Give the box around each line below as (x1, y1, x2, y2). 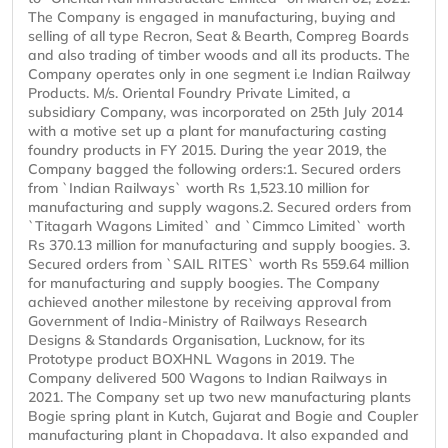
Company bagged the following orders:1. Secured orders (28, 160, 401, 179)
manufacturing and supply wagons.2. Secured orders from (28, 198, 411, 217)
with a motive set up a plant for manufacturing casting (28, 122, 387, 141)
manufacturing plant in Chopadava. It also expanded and (28, 426, 409, 445)
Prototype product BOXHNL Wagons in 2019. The (28, 350, 355, 369)
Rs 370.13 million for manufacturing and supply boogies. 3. (28, 236, 410, 255)
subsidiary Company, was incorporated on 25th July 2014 (28, 103, 403, 122)
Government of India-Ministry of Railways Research (28, 312, 367, 331)
